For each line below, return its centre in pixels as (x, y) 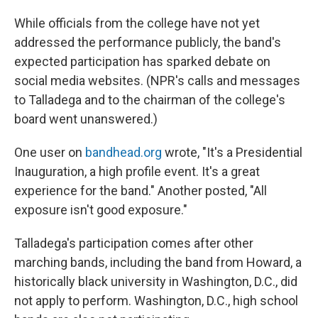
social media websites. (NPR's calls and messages (157, 81)
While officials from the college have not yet (137, 23)
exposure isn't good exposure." (101, 210)
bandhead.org (124, 152)
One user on (50, 152)
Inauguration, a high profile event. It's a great (137, 171)
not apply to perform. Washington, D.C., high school (156, 301)
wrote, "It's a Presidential (232, 152)
